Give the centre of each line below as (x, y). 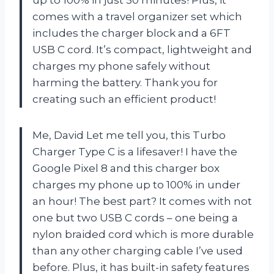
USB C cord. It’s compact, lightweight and (142, 49)
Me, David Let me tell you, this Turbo (129, 135)
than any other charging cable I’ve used (138, 250)
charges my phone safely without (121, 66)
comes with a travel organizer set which (137, 16)
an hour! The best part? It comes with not (142, 201)
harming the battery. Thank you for (125, 82)
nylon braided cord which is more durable (143, 234)
